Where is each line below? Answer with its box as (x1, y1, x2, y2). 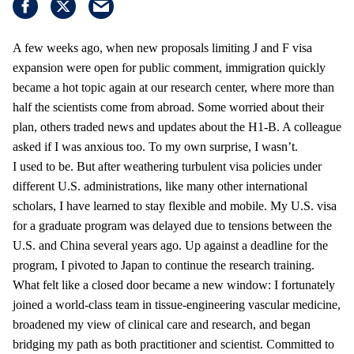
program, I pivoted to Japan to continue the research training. (13, 258, 314, 273)
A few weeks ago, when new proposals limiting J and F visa (13, 41, 312, 55)
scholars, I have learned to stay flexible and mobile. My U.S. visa (13, 199, 337, 213)
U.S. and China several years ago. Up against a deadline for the (13, 239, 328, 253)
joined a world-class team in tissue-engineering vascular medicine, (13, 298, 341, 312)
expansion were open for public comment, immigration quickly (13, 61, 326, 75)
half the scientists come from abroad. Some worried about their (13, 100, 324, 115)
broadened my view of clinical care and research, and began (13, 318, 311, 332)
